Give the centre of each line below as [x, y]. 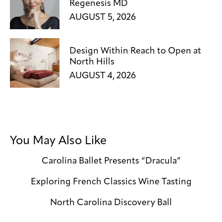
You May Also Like [58, 141]
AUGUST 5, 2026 [103, 17]
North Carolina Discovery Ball [111, 203]
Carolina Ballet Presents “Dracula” [111, 161]
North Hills [92, 62]
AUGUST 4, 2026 [103, 76]
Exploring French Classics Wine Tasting [111, 182]
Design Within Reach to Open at [135, 51]
